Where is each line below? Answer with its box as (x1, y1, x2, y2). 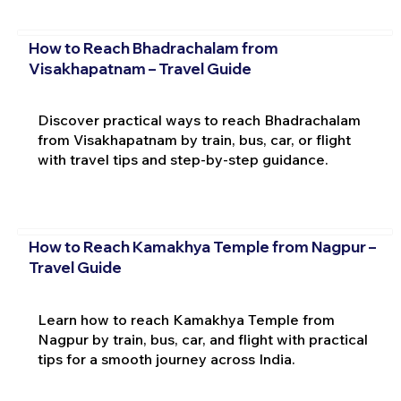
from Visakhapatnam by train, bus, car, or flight (37, 131, 351, 149)
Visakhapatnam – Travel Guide (28, 58, 252, 78)
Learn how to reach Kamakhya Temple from (37, 310, 335, 328)
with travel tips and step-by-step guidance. (37, 150, 328, 169)
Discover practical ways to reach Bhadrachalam (37, 111, 361, 130)
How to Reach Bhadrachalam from (28, 38, 278, 57)
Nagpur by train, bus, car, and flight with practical (37, 329, 368, 348)
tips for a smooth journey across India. (37, 349, 295, 368)
